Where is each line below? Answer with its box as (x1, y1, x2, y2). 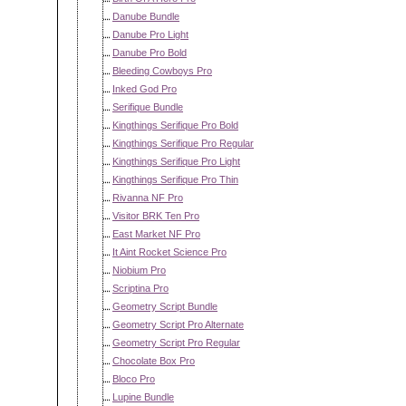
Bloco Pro (112, 373, 155, 384)
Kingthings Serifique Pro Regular (112, 138, 254, 149)
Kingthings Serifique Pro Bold (112, 120, 238, 130)
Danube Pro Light (112, 29, 188, 40)
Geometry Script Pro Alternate (112, 319, 244, 330)
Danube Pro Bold (112, 47, 187, 58)
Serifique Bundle (112, 101, 183, 112)
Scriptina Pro (112, 283, 169, 294)
